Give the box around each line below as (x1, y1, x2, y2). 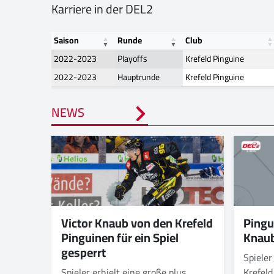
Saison (54, 32, 79, 49)
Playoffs (117, 51, 147, 67)
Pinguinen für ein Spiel (61, 226, 179, 249)
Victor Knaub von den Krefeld (61, 211, 213, 234)
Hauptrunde (117, 69, 160, 86)
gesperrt (61, 240, 106, 264)
